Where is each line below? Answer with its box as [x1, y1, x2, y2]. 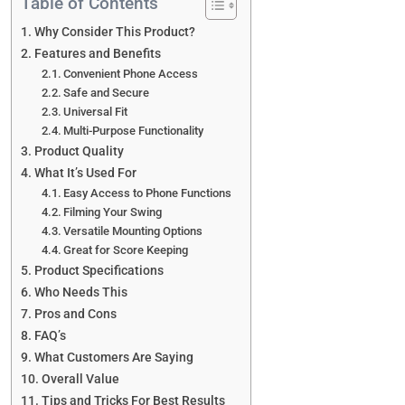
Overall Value [41, 372, 119, 387]
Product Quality [33, 144, 124, 159]
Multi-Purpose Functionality [63, 124, 204, 137]
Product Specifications [33, 263, 164, 278]
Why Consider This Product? [33, 24, 195, 40]
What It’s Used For [33, 165, 137, 181]
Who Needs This [33, 285, 127, 300]
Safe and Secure [63, 86, 150, 99]
